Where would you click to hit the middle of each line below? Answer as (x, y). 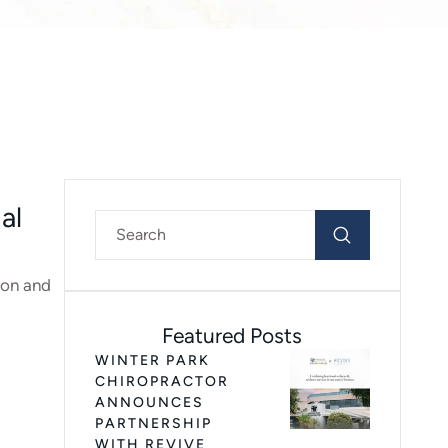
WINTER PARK (152, 360)
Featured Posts (232, 335)
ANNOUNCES (149, 402)
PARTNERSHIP (153, 423)
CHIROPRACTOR (161, 381)
